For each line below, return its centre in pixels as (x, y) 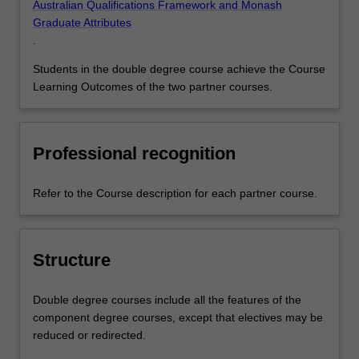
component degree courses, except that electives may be (178, 318)
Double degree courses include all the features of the (167, 300)
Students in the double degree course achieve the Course (179, 69)
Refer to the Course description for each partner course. (175, 194)
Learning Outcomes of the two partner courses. (153, 87)
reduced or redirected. (89, 335)
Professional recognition (134, 153)
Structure (72, 260)
